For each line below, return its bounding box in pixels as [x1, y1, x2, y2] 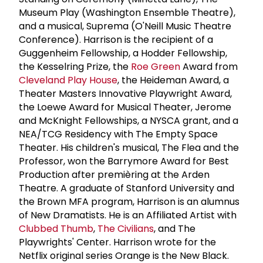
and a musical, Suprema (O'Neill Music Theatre [19, 19, 231, 33]
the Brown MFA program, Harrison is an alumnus [19, 194, 240, 208]
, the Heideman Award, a [117, 73, 229, 87]
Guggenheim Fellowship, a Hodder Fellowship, [19, 46, 227, 60]
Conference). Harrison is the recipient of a [19, 32, 213, 46]
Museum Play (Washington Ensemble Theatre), [19, 5, 235, 19]
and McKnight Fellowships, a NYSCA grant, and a [19, 113, 238, 127]
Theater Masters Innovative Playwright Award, [19, 86, 232, 100]
